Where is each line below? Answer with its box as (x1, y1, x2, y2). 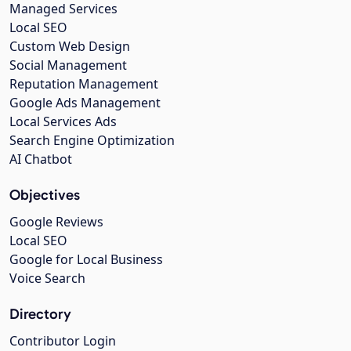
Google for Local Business (9, 251, 163, 268)
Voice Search (9, 270, 85, 287)
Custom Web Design (9, 38, 130, 55)
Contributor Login (9, 332, 116, 349)
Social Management (9, 56, 127, 74)
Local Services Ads (9, 113, 117, 130)
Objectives (9, 186, 80, 204)
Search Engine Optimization (9, 132, 175, 149)
